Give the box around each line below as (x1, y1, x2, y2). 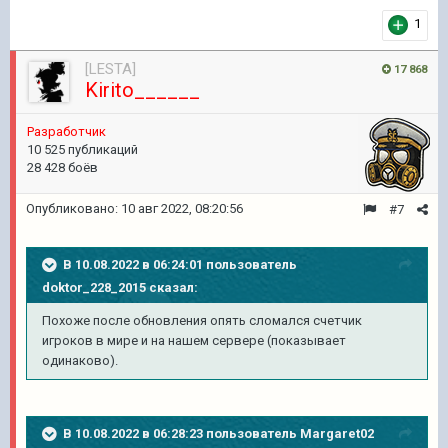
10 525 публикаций (27, 142, 138, 157)
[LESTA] (85, 60, 136, 78)
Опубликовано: (26, 201, 121, 216)
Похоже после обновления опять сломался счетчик (42, 313, 362, 328)
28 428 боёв (27, 160, 98, 175)
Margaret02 (300, 425, 374, 441)
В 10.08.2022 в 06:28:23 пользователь (63, 425, 300, 441)
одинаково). (42, 353, 118, 368)
